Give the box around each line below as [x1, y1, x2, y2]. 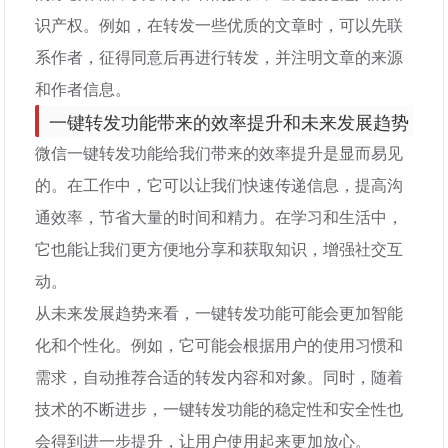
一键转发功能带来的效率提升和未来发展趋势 [49, 108, 410, 134]
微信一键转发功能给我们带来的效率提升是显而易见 [35, 141, 404, 164]
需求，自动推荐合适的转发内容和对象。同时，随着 [35, 365, 404, 388]
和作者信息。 [35, 77, 132, 100]
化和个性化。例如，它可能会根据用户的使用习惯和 [35, 333, 404, 356]
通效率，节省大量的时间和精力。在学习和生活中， [35, 205, 404, 228]
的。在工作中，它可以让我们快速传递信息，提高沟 [35, 173, 404, 196]
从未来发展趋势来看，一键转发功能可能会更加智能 [35, 301, 404, 324]
